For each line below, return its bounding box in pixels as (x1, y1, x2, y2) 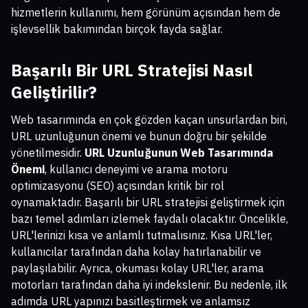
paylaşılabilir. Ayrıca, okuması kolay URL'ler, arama (11, 261, 264, 276)
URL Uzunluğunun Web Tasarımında (85, 146, 273, 160)
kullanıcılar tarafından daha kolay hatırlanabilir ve (11, 245, 261, 259)
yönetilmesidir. (11, 146, 85, 160)
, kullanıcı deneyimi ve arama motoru (45, 162, 228, 177)
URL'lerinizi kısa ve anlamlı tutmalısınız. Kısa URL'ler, (11, 228, 272, 243)
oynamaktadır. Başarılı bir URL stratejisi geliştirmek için (11, 195, 285, 210)
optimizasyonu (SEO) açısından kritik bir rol (11, 179, 224, 193)
